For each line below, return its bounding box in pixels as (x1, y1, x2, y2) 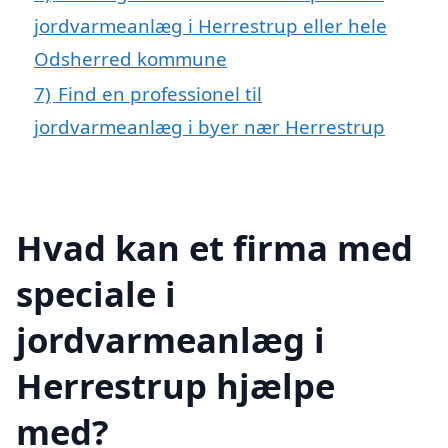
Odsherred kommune (34, 45, 227, 71)
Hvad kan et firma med (16, 224, 413, 272)
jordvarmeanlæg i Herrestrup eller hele (34, 12, 387, 38)
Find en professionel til (58, 80, 262, 106)
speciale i (16, 270, 176, 318)
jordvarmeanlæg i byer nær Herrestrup (34, 113, 385, 139)
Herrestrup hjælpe (16, 362, 335, 410)
